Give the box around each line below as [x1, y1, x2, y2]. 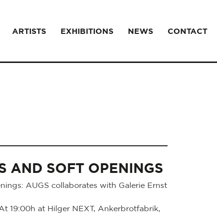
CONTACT [168, 26, 207, 35]
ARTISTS [12, 26, 46, 35]
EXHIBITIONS [61, 26, 113, 35]
